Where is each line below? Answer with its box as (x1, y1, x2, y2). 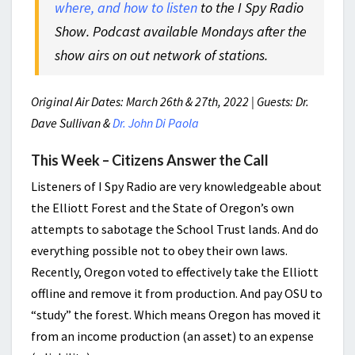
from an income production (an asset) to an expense (31, 328, 314, 344)
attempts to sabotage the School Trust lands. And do (31, 221, 319, 237)
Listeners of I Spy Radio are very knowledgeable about (31, 178, 322, 194)
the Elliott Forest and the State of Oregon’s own (31, 200, 294, 216)
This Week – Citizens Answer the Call (31, 151, 269, 169)
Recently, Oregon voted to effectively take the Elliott (31, 264, 319, 280)
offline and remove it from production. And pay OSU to (31, 285, 323, 301)
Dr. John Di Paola (113, 115, 199, 131)
